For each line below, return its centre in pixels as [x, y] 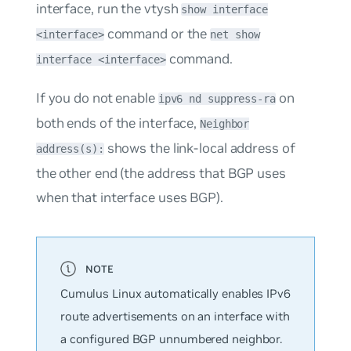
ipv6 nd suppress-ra [217, 99]
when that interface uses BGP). [129, 198]
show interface [224, 9]
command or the [157, 33]
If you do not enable [97, 98]
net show [235, 34]
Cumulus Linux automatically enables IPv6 [175, 294]
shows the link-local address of [199, 148]
